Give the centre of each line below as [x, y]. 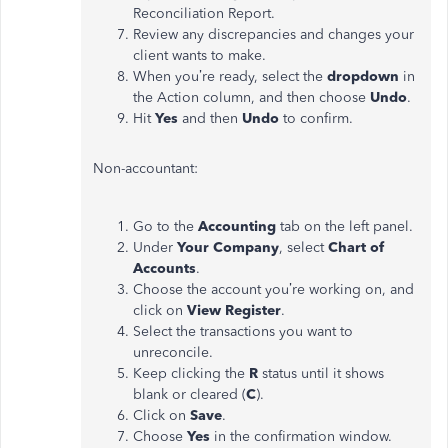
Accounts [164, 268]
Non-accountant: [145, 168]
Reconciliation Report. [204, 13]
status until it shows [321, 373]
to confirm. [316, 118]
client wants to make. [199, 55]
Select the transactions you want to [243, 331]
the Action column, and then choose [251, 97]
